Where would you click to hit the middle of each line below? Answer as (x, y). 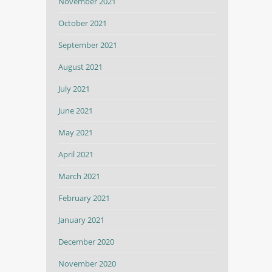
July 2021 (74, 89)
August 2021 (80, 67)
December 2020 (86, 242)
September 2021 (88, 45)
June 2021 (76, 110)
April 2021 (76, 154)
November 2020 (87, 263)
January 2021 (81, 220)
